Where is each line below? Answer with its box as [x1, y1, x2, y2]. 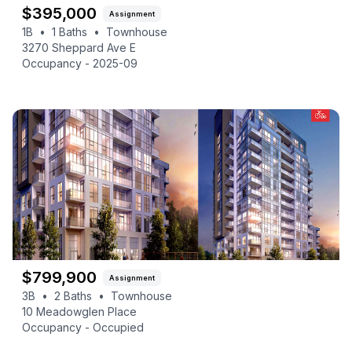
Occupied [93, 321, 144, 334]
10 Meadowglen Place [22, 305, 137, 318]
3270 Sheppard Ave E [22, 41, 136, 54]
